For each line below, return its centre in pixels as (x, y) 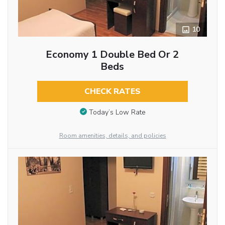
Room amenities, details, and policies (113, 135)
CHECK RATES (112, 91)
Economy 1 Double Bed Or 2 (113, 54)
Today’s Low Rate (117, 112)
